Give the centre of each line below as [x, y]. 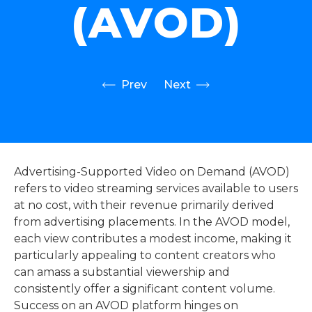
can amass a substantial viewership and [122, 272]
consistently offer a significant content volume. [145, 289]
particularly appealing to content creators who [145, 255]
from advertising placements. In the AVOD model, [152, 222]
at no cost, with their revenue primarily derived [144, 205]
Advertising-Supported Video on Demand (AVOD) [152, 172]
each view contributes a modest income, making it [153, 239]
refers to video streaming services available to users [156, 188]
